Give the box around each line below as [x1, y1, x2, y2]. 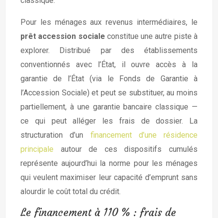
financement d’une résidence [90, 130, 198, 140]
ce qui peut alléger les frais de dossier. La [20, 116, 198, 126]
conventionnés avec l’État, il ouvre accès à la [20, 60, 198, 70]
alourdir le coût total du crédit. [20, 187, 121, 197]
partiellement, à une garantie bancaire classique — [20, 102, 198, 112]
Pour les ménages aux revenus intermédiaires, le [20, 18, 198, 27]
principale [20, 145, 54, 154]
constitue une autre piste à [105, 32, 198, 41]
